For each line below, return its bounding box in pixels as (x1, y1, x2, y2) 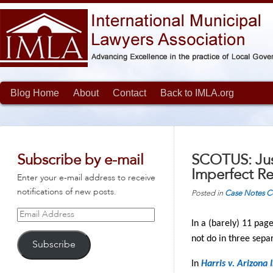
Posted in (191, 190, 225, 197)
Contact (113, 88, 146, 98)
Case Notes (225, 190, 264, 197)
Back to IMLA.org (160, 88, 234, 98)
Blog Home (10, 88, 59, 98)
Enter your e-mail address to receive (17, 174, 155, 182)
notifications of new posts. (17, 188, 116, 196)
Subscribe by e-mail (17, 154, 144, 168)
